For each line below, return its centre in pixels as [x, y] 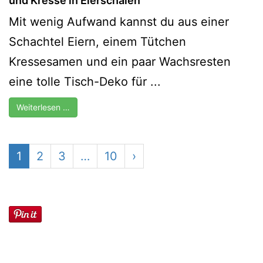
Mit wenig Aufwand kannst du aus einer [119, 21]
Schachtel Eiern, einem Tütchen [97, 41]
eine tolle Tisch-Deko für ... [85, 81]
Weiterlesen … [43, 107]
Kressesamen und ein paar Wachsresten [120, 61]
